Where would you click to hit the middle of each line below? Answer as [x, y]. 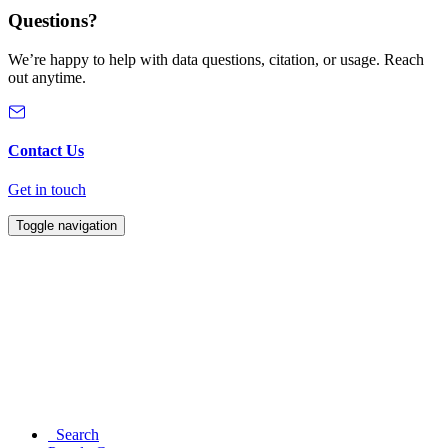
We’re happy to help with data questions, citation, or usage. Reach [216, 59]
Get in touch [47, 190]
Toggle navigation [66, 226]
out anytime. [47, 77]
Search [73, 435]
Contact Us [46, 151]
